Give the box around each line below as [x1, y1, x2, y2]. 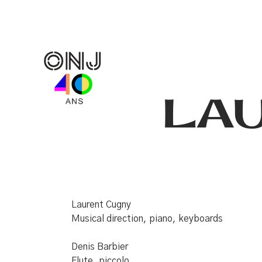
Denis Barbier [71, 242, 128, 251]
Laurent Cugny [71, 200, 131, 209]
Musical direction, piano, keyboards [71, 214, 223, 223]
